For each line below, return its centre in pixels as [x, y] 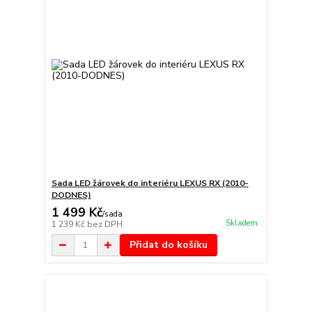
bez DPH [104, 225]
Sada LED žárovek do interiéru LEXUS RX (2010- [150, 184]
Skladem [241, 223]
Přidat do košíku [168, 245]
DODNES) [71, 195]
